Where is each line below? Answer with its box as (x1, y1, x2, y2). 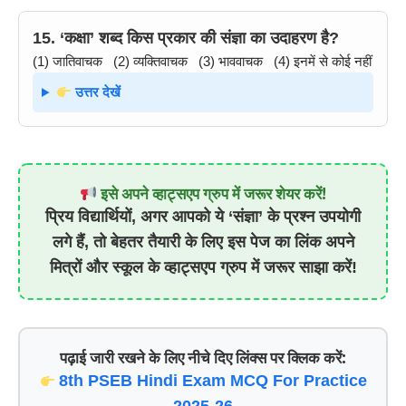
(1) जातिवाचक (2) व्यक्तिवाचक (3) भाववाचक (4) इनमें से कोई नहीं (33, 53, 372, 69)
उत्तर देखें (71, 84, 121, 100)
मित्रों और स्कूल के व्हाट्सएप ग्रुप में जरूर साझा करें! (49, 258, 357, 276)
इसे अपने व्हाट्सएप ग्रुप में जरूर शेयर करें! (97, 183, 327, 203)
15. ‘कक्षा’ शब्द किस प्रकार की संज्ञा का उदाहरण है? (33, 29, 339, 47)
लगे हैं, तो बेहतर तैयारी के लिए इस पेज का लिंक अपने (52, 233, 354, 251)
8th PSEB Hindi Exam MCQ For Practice (58, 372, 367, 390)
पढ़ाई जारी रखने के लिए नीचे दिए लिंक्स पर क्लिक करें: (60, 347, 346, 367)
